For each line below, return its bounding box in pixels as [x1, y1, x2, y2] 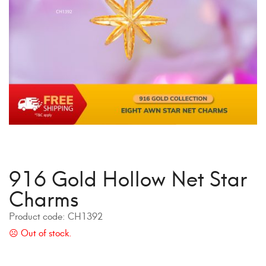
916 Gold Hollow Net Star [9, 160, 247, 193]
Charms [9, 180, 79, 213]
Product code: [9, 208, 68, 223]
